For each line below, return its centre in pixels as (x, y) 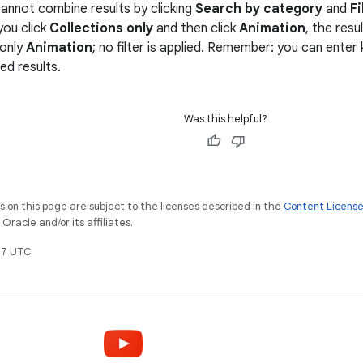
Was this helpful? (226, 119)
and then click (196, 28)
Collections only (101, 28)
